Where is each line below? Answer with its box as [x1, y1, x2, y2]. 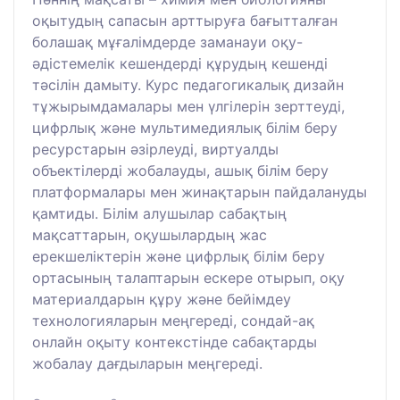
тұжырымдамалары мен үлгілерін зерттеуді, [32, 96, 345, 115]
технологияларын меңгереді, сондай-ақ [32, 311, 314, 329]
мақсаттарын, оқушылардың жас [32, 225, 267, 244]
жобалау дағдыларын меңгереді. [32, 354, 262, 372]
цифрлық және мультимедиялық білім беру [32, 118, 337, 137]
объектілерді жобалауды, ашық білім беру [32, 161, 329, 179]
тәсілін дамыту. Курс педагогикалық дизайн [32, 75, 344, 94]
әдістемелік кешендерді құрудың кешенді [32, 54, 328, 72]
